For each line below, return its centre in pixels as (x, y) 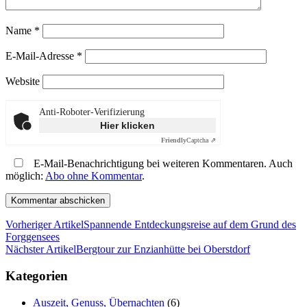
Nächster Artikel (41, 249)
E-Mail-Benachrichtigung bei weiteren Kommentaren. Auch (162, 164)
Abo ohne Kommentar (94, 176)
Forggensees (33, 237)
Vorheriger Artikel (45, 225)
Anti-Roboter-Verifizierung (92, 112)
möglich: (25, 176)
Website (23, 82)
